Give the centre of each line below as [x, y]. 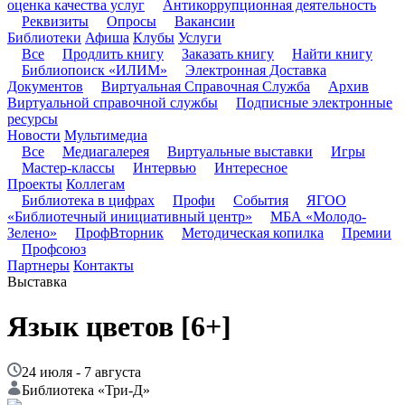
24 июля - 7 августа [81, 372]
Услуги [200, 38]
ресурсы [33, 119]
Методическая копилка [253, 233]
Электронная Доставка [256, 71]
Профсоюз [54, 250]
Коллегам [95, 184]
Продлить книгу [113, 54]
